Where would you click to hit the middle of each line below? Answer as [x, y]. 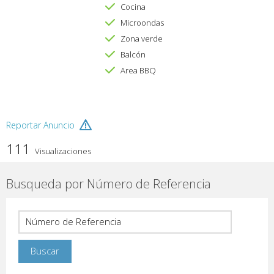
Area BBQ [138, 71]
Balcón [133, 55]
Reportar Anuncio [40, 125]
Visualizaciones [62, 151]
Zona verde [141, 39]
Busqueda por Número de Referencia [109, 184]
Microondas [142, 23]
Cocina [133, 7]
